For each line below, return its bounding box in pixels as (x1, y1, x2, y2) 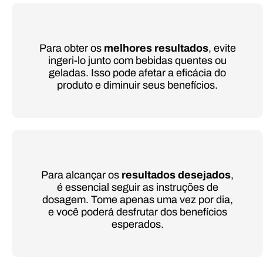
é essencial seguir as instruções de (56, 181, 218, 194)
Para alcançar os (41, 169, 122, 181)
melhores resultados (103, 42, 208, 55)
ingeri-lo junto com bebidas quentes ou (48, 55, 227, 67)
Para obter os (39, 42, 104, 55)
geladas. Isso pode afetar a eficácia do (49, 67, 226, 79)
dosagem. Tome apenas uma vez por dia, (42, 194, 233, 206)
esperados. (111, 218, 164, 231)
